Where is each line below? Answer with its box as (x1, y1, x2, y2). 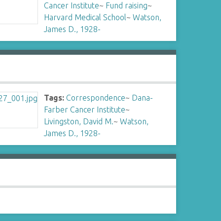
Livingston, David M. (44, 117, 114, 126)
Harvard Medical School (44, 13, 127, 22)
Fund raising (106, 1, 148, 10)
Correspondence (66, 93, 126, 102)
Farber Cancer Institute (44, 105, 126, 114)
